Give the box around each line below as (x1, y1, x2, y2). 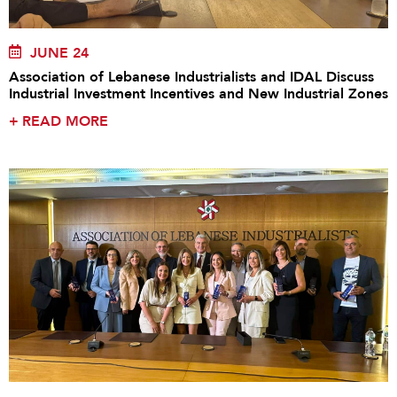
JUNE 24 (30, 43, 89, 64)
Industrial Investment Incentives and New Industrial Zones (9, 84, 388, 105)
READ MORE (22, 112, 108, 132)
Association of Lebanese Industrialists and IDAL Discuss (9, 67, 374, 88)
